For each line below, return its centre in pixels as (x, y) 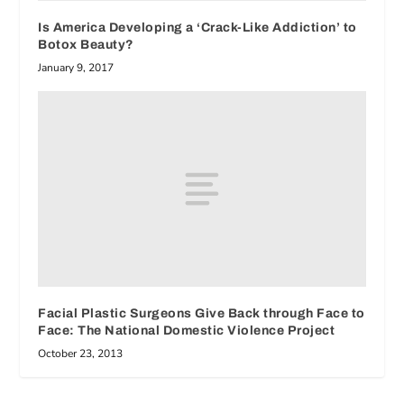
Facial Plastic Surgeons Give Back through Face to (202, 314)
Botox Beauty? (86, 44)
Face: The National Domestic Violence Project (187, 331)
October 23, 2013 (81, 354)
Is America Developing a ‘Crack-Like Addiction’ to (197, 27)
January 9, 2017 (76, 67)
